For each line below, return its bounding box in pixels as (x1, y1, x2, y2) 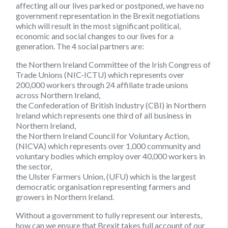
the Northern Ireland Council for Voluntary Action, (16, 130, 189, 140)
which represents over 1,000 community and (46, 140, 201, 151)
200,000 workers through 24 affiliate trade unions (16, 79, 188, 90)
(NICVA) (16, 140, 46, 151)
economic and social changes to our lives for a (16, 31, 174, 41)
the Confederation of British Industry (16, 100, 146, 110)
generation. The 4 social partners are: (16, 41, 144, 51)
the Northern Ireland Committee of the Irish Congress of (16, 59, 211, 69)
